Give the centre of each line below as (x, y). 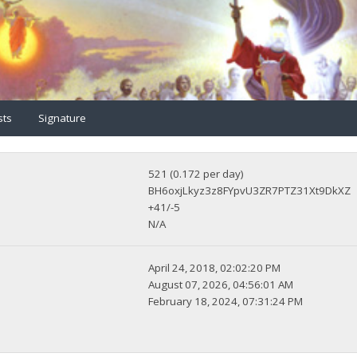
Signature (62, 118)
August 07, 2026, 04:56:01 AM (221, 285)
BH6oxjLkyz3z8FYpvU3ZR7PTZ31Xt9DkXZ (250, 191)
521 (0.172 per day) (196, 174)
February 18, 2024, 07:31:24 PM (226, 302)
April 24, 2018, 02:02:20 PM (215, 268)
